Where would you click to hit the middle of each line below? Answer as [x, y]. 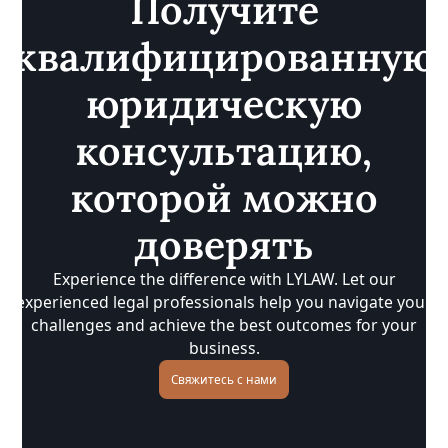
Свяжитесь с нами [224, 378]
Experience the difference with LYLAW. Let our [224, 278]
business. [224, 347]
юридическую [224, 103]
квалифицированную [224, 56]
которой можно [224, 197]
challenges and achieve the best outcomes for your [224, 324]
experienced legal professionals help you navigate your [224, 301]
